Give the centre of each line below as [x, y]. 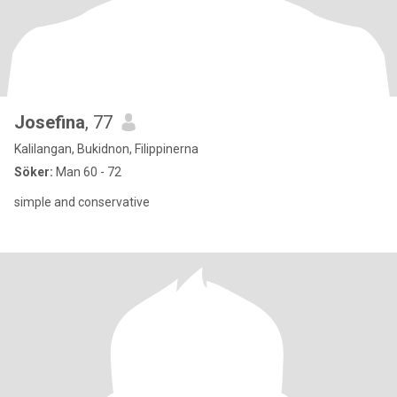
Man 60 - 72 [87, 172]
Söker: [34, 172]
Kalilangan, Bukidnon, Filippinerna [106, 149]
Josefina [50, 122]
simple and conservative [82, 202]
